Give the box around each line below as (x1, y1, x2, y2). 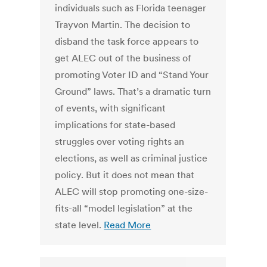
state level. (55, 219, 104, 231)
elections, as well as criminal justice (55, 152, 208, 164)
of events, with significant (55, 102, 166, 114)
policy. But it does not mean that (55, 169, 195, 181)
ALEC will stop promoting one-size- (55, 185, 209, 198)
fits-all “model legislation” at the (55, 202, 193, 215)
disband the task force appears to (55, 35, 199, 48)
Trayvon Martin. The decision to (55, 18, 191, 31)
